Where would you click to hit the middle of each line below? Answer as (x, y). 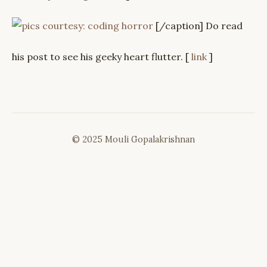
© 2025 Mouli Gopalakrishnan (133, 139)
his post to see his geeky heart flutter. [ (102, 57)
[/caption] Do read (199, 26)
